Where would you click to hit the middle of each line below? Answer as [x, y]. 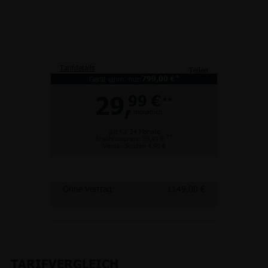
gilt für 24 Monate [134, 131]
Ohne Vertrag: [89, 188]
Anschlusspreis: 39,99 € [130, 138]
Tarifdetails [77, 67]
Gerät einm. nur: [115, 79]
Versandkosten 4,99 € [134, 145]
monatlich [148, 111]
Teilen [199, 70]
